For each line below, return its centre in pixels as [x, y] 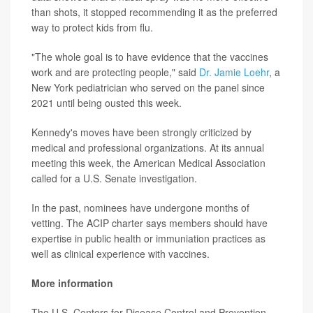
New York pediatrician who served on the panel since [148, 87]
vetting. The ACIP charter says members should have [150, 223]
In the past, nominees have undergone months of [140, 208]
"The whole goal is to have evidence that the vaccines [150, 57]
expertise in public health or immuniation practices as [148, 238]
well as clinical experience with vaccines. [121, 254]
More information [72, 283]
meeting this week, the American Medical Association [148, 163]
